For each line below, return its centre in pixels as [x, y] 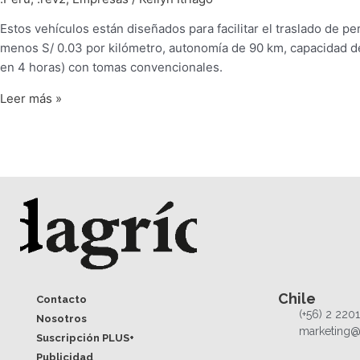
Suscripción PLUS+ [85, 338]
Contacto [61, 300]
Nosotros [61, 319]
